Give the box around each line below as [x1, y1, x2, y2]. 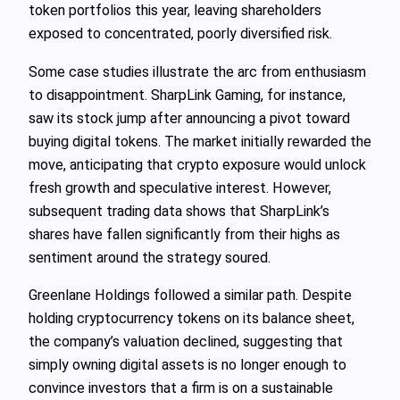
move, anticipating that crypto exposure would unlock [29, 155, 366, 173]
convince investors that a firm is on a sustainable [29, 379, 333, 396]
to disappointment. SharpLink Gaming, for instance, [29, 86, 346, 104]
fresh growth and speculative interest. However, [29, 179, 331, 196]
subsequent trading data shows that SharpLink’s [29, 202, 329, 220]
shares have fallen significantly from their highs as [29, 225, 340, 243]
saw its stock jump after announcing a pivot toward [29, 109, 350, 127]
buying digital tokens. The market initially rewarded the [29, 132, 371, 150]
